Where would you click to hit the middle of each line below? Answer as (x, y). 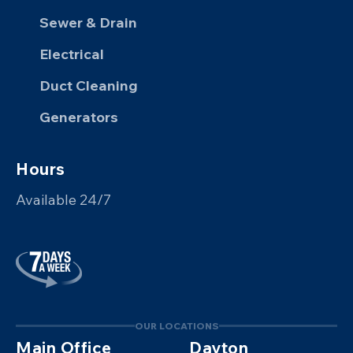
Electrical (71, 54)
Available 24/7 (63, 199)
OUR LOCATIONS (176, 325)
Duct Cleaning (88, 85)
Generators (78, 117)
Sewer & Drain (88, 22)
